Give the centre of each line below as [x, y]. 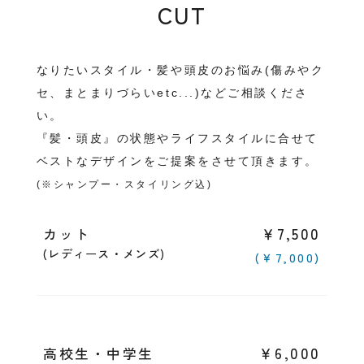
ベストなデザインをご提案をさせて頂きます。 [177, 161]
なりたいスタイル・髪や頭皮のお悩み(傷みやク [180, 70]
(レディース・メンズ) [104, 253]
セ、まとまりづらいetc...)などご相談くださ [172, 93]
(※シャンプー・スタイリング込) [124, 184]
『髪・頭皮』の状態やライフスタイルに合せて [177, 138]
